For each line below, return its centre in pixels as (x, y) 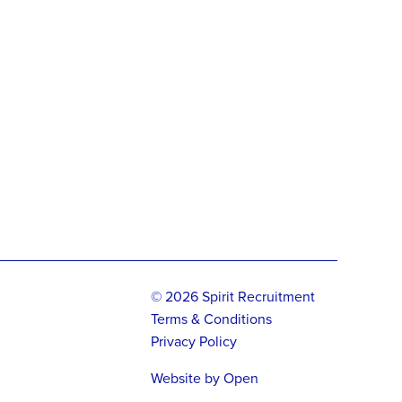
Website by (187, 379)
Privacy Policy (193, 342)
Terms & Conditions (211, 319)
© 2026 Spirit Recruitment (232, 297)
